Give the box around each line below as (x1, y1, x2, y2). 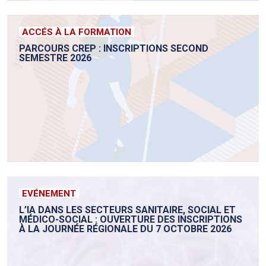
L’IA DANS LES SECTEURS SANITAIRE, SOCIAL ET (19, 204, 236, 216)
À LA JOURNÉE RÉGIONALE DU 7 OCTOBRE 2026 (19, 223, 232, 235)
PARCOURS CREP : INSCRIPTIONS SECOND (19, 43, 208, 55)
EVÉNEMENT (22, 188, 76, 199)
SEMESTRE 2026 (19, 52, 91, 64)
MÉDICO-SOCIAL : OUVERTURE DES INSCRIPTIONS (19, 214, 242, 226)
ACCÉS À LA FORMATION (22, 27, 131, 38)
